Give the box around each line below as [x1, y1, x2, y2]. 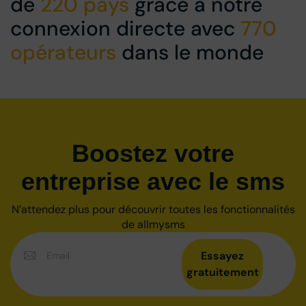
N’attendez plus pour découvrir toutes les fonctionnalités [11, 201, 295, 217]
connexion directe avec [10, 14, 240, 42]
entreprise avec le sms [21, 167, 285, 195]
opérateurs [10, 38, 116, 66]
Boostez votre [72, 139, 234, 167]
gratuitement [186, 264, 259, 279]
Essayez [201, 248, 245, 263]
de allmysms [121, 217, 185, 232]
